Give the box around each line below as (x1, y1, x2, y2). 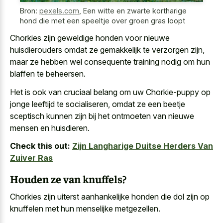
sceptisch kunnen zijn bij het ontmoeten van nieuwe (10, 111, 194, 121)
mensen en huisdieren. (10, 122, 90, 133)
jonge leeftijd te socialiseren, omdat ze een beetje (10, 99, 185, 109)
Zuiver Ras (10, 153, 53, 163)
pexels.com (39, 6, 79, 15)
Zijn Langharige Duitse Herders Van (72, 141, 213, 151)
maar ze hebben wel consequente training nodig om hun (10, 57, 210, 67)
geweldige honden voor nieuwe (57, 33, 170, 43)
